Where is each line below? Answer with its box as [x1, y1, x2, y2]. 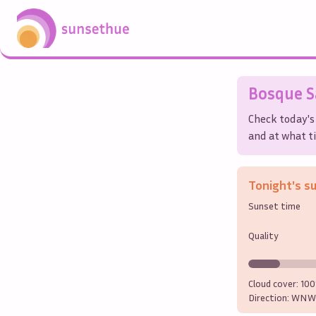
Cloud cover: [248, 276, 300, 289]
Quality [248, 229, 279, 241]
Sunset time [248, 199, 300, 212]
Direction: [248, 291, 291, 303]
